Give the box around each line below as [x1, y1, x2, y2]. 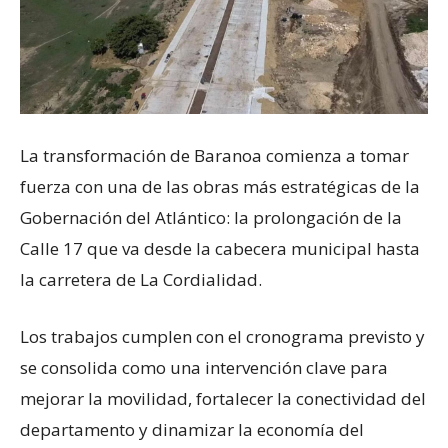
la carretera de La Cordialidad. [20, 267, 262, 291]
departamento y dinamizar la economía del [20, 417, 364, 441]
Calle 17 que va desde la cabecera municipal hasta [20, 236, 420, 260]
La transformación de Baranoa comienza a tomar [20, 143, 409, 167]
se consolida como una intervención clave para [20, 355, 388, 379]
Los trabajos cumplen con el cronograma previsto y [20, 324, 425, 348]
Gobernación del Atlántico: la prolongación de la [20, 205, 402, 229]
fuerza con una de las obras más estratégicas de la [20, 174, 420, 198]
